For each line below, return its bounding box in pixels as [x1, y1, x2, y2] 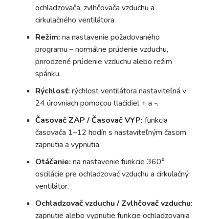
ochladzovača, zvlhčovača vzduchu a [35, 2, 154, 13]
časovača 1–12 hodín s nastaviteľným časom [35, 127, 186, 138]
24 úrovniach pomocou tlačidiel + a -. [35, 97, 158, 109]
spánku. [35, 68, 61, 79]
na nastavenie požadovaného [60, 31, 160, 43]
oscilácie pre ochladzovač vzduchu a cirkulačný [35, 168, 189, 179]
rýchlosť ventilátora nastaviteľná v [70, 85, 186, 96]
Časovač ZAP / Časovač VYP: [35, 114, 143, 126]
